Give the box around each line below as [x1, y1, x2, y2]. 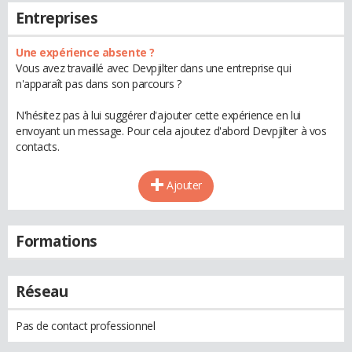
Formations [16, 231, 97, 251]
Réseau [16, 281, 68, 302]
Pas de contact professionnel [16, 318, 156, 333]
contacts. [16, 139, 60, 154]
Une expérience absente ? [16, 45, 155, 60]
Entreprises [16, 8, 98, 28]
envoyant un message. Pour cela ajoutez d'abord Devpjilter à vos [16, 123, 327, 138]
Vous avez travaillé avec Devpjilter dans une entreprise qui [16, 60, 291, 75]
